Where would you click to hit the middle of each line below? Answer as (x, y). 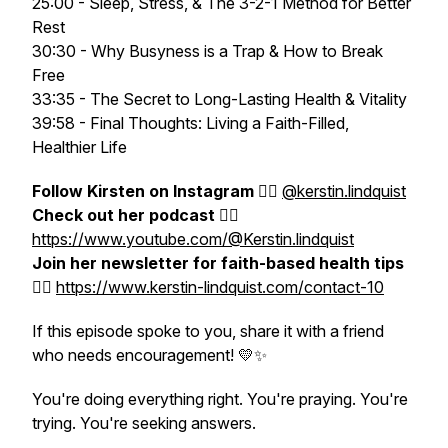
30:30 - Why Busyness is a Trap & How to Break (207, 51)
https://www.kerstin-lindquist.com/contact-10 (220, 287)
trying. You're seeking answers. (144, 423)
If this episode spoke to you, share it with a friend (208, 331)
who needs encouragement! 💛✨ (149, 355)
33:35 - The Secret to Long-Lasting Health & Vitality (219, 99)
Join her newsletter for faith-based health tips (218, 263)
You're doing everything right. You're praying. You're (220, 399)
